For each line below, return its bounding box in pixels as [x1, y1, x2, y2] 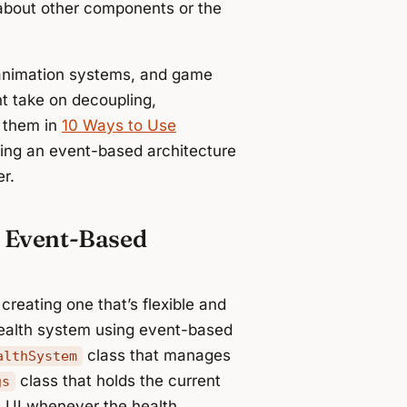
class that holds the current [15, 371, 221, 390]
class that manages [82, 345, 231, 364]
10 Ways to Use [62, 116, 176, 135]
